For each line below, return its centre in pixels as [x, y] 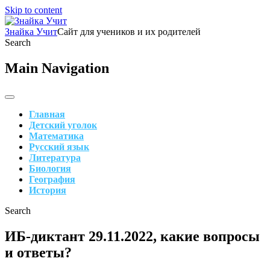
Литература [55, 157]
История [48, 190]
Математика [56, 136]
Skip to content [33, 10]
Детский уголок [63, 125]
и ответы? [38, 252]
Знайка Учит [31, 32]
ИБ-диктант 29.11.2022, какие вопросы [132, 236]
